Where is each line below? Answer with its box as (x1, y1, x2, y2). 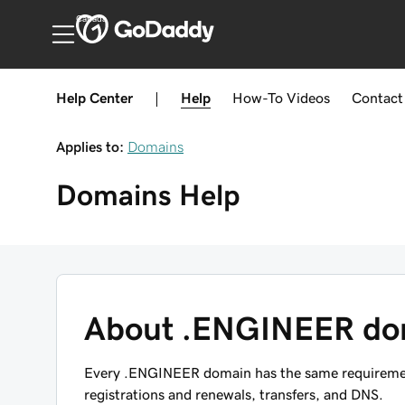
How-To (232, 90, 283, 105)
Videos (287, 90, 330, 105)
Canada (75, 14, 107, 24)
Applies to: (56, 139, 124, 154)
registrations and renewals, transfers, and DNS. (84, 387, 383, 401)
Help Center (56, 90, 133, 105)
